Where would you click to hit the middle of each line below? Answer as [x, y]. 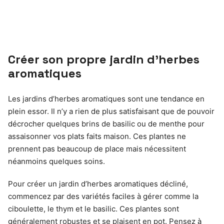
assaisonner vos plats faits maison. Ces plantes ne [97, 136]
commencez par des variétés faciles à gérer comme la [103, 196]
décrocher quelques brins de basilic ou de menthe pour [106, 124]
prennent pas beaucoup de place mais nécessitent [97, 149]
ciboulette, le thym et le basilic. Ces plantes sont [93, 209]
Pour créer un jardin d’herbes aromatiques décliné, [98, 184]
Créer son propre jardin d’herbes [104, 59]
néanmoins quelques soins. [56, 161]
